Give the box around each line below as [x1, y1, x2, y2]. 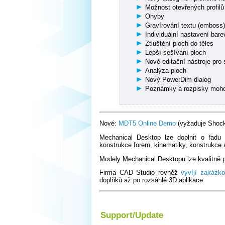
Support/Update [100, 210, 163, 220]
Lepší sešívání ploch [145, 49, 206, 57]
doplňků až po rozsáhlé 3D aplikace [99, 176, 203, 184]
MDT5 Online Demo [119, 119, 176, 127]
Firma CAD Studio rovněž [99, 169, 181, 177]
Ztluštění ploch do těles [145, 40, 214, 48]
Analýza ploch [145, 67, 187, 75]
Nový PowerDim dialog [145, 76, 211, 84]
